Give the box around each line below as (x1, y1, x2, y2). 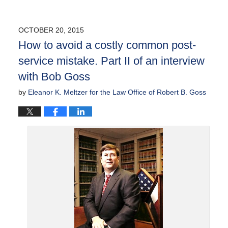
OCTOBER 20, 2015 (18, 25, 84, 34)
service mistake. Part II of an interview (18, 54, 205, 67)
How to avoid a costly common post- (18, 38, 196, 51)
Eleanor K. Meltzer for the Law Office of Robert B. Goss (27, 88, 206, 96)
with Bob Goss (18, 70, 90, 83)
